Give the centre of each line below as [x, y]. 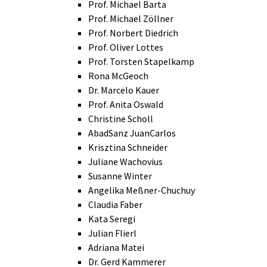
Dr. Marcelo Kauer [124, 90]
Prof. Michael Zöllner [131, 19]
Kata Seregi [112, 219]
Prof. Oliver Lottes [126, 47]
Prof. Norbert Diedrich [133, 33]
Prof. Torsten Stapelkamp [141, 62]
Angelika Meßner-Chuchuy [142, 190]
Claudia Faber [115, 205]
